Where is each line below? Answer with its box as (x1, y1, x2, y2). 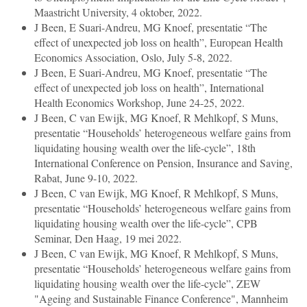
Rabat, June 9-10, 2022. (34, 171, 138, 186)
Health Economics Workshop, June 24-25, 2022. (34, 95, 245, 110)
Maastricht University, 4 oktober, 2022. (34, 5, 202, 20)
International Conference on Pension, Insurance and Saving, (34, 156, 293, 171)
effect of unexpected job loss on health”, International (34, 80, 264, 95)
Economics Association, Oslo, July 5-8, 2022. (34, 50, 232, 65)
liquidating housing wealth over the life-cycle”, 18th (34, 140, 256, 156)
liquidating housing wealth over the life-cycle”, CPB (34, 216, 258, 231)
